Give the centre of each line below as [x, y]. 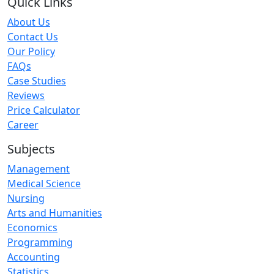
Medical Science [44, 184]
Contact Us [33, 37]
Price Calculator [44, 110]
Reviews [26, 96]
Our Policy [31, 52]
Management [39, 169]
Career [23, 125]
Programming [40, 243]
